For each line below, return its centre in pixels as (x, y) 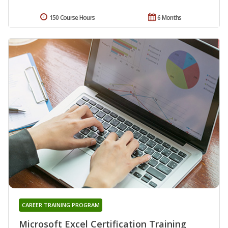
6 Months (169, 18)
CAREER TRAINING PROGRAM (61, 205)
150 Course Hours (72, 18)
